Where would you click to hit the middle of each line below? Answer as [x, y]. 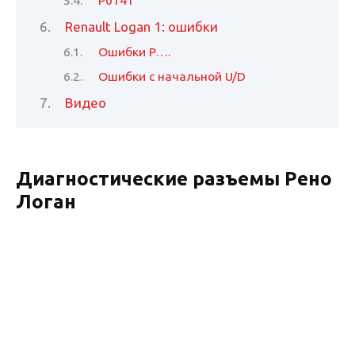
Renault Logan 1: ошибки [142, 26]
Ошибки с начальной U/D [172, 76]
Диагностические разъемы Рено [174, 179]
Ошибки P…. [135, 52]
